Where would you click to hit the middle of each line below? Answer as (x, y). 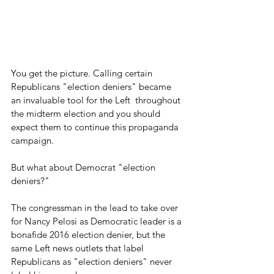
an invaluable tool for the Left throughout (97, 100)
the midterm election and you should (87, 114)
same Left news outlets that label (79, 248)
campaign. (32, 141)
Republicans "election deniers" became (92, 87)
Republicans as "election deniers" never (93, 262)
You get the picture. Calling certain (83, 73)
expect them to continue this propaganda (96, 127)
